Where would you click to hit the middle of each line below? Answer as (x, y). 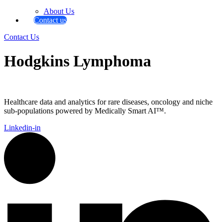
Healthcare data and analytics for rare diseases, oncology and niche (108, 102)
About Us (59, 11)
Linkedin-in (22, 128)
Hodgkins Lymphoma (78, 61)
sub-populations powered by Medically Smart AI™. (85, 111)
